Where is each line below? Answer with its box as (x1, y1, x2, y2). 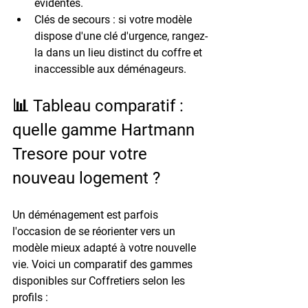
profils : (12, 290, 48, 304)
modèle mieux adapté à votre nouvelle (12, 241, 199, 254)
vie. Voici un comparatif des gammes (12, 257, 195, 271)
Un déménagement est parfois (12, 208, 161, 221)
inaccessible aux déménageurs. (34, 62, 186, 76)
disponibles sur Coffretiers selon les (12, 274, 188, 287)
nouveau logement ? (12, 168, 160, 188)
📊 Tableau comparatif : (12, 96, 188, 115)
